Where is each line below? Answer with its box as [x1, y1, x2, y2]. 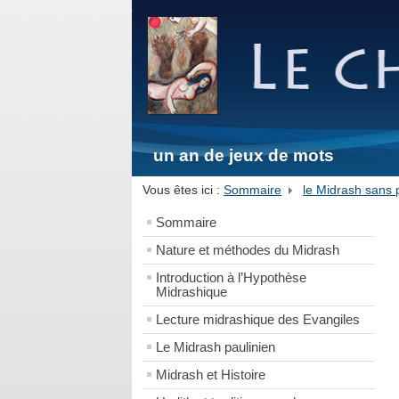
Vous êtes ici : [142, 183, 224, 197]
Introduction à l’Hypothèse [156, 271, 306, 286]
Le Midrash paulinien [156, 340, 275, 355]
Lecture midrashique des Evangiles [156, 313, 360, 328]
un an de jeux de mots [153, 146, 334, 166]
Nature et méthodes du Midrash [156, 243, 339, 258]
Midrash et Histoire [156, 368, 265, 383]
